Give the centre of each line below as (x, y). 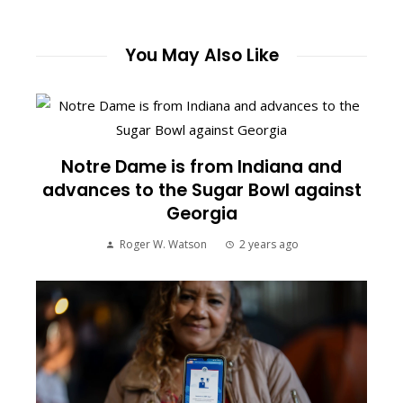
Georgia (201, 214)
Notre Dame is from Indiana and (201, 167)
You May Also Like (201, 55)
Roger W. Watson (163, 244)
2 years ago (269, 244)
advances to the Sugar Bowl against (201, 190)
